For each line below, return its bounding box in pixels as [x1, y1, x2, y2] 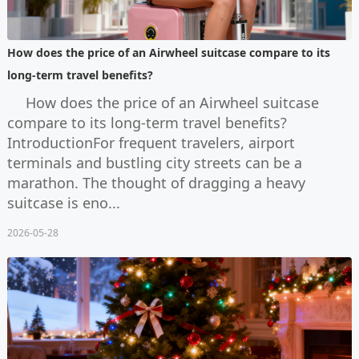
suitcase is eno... [6, 192, 120, 212]
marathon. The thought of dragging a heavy [6, 172, 305, 192]
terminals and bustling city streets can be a [6, 152, 302, 172]
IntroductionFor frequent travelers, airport [6, 132, 295, 152]
